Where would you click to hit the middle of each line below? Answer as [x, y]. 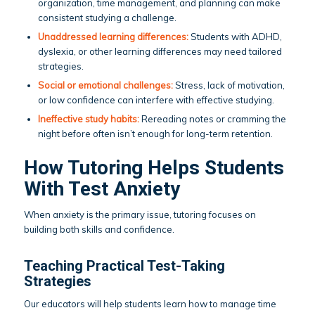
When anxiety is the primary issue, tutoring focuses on [140, 215]
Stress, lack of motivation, [230, 85]
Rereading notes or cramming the [213, 119]
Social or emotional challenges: [106, 85]
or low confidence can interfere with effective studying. [156, 100]
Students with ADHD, [236, 37]
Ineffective [61, 119]
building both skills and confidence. [99, 230]
